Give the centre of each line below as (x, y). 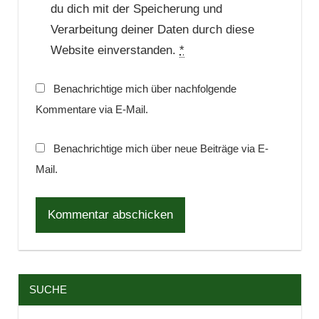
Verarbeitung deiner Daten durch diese (152, 29)
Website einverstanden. (115, 50)
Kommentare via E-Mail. (91, 110)
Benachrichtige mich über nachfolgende (145, 89)
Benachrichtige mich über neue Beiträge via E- (161, 148)
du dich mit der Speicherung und (136, 9)
